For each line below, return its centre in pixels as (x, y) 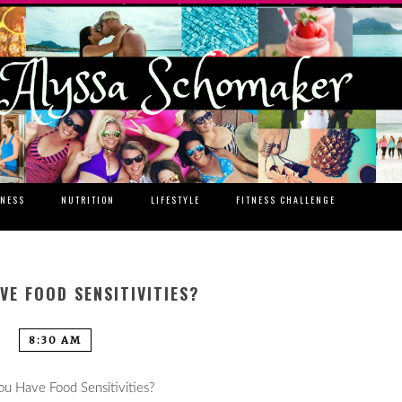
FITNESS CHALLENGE (286, 200)
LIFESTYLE (175, 200)
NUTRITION (88, 200)
